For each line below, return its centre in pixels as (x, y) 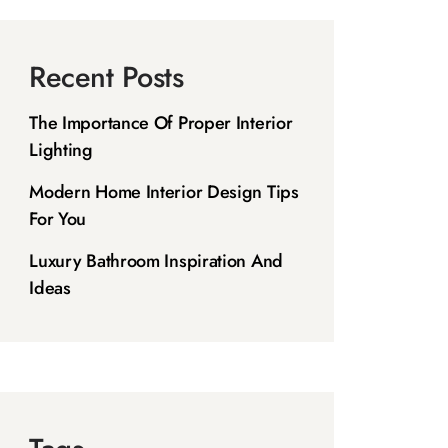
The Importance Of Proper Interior (161, 122)
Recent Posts (106, 76)
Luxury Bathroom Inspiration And (156, 260)
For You (58, 218)
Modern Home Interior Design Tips (164, 191)
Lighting (61, 149)
